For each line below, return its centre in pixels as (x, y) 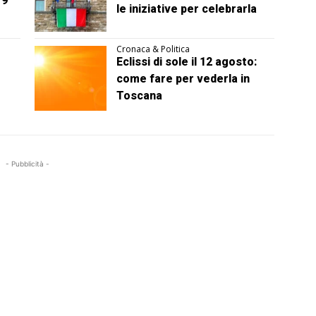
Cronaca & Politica (153, 49)
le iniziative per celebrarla (187, 8)
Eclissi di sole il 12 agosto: (187, 62)
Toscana (140, 96)
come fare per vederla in (183, 79)
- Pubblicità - (28, 163)
